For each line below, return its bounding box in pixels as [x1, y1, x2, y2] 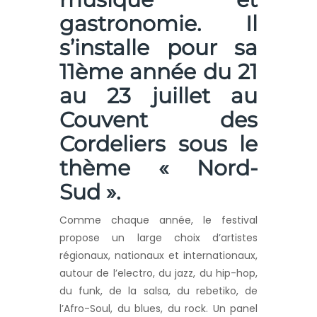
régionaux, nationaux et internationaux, [59, 248, 258, 263]
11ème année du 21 [59, 59, 258, 86]
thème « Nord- [59, 155, 258, 182]
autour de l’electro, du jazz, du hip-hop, [59, 266, 258, 281]
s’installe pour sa [59, 35, 258, 62]
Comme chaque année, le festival [59, 213, 258, 228]
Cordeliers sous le [59, 131, 258, 158]
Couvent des [59, 107, 258, 134]
